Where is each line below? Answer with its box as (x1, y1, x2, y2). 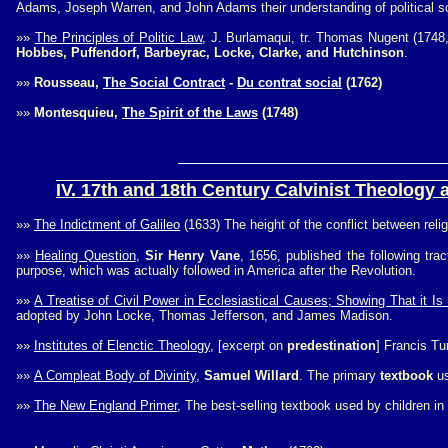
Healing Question (35, 248, 136, 263)
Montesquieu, (30, 105, 122, 120)
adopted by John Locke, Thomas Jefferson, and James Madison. (16, 308, 393, 323)
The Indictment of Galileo (34, 217, 180, 232)
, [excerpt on (210, 338, 287, 353)
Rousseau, (30, 75, 103, 90)
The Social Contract (103, 75, 225, 90)
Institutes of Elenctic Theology (34, 338, 210, 353)
